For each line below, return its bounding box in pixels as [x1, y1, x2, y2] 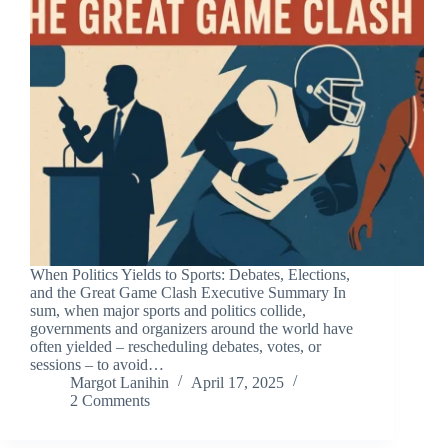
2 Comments [70, 392, 150, 410]
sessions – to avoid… [30, 356, 164, 374]
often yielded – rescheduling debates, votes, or [30, 338, 321, 356]
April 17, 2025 [191, 374, 284, 392]
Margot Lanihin [70, 374, 169, 392]
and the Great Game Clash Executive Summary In [30, 284, 346, 302]
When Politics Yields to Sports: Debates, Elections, [30, 266, 350, 284]
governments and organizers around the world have [30, 320, 353, 338]
